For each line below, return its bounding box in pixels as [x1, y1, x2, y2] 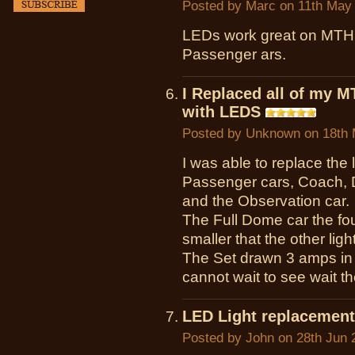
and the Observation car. [182, 193, 349, 209]
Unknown [246, 125, 300, 141]
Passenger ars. [182, 46, 286, 63]
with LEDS [182, 103, 261, 120]
